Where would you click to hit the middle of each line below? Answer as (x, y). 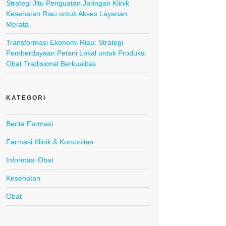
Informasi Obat (30, 160)
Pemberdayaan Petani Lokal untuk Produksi (76, 53)
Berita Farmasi (30, 124)
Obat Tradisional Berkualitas (51, 64)
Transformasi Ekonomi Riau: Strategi (65, 43)
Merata (17, 24)
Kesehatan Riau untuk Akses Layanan (67, 14)
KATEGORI (26, 98)
